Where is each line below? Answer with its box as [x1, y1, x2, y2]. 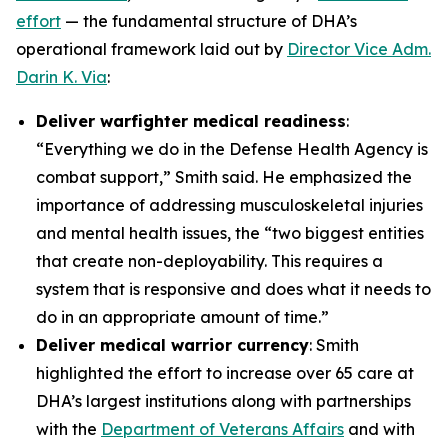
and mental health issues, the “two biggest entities [36, 223, 424, 243]
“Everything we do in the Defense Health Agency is [36, 139, 428, 159]
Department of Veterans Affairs [101, 419, 344, 439]
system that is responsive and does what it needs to [36, 279, 431, 299]
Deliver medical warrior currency [36, 335, 309, 355]
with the [36, 419, 101, 439]
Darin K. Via [16, 67, 107, 87]
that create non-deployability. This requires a [36, 251, 383, 271]
